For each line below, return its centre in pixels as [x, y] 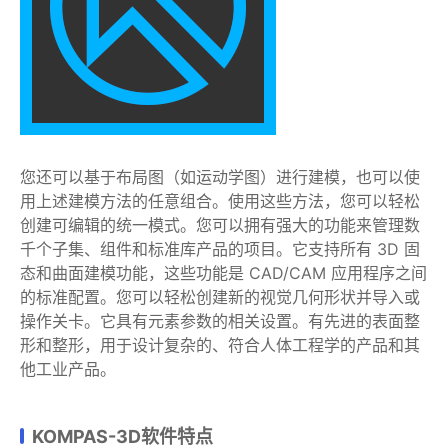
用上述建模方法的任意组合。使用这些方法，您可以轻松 [220, 201]
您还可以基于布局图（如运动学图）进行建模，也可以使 [220, 177]
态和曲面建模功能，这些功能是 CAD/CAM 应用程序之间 [223, 273]
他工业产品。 [68, 369]
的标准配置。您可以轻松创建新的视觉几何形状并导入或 [220, 297]
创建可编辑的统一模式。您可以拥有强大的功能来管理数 [220, 225]
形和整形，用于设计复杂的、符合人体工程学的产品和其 [220, 345]
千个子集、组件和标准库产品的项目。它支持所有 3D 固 [220, 249]
